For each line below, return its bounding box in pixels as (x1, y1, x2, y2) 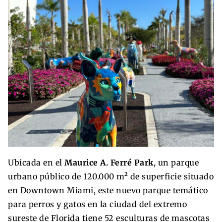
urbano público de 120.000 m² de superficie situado (8, 171, 214, 181)
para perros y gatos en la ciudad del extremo (8, 199, 187, 209)
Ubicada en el (8, 157, 64, 167)
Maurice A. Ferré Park (64, 157, 154, 167)
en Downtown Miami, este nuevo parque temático (8, 185, 208, 195)
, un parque (153, 157, 199, 167)
